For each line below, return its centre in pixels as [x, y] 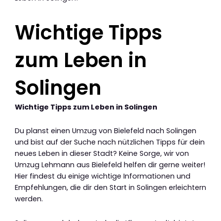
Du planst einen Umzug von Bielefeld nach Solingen [106, 131]
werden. [29, 199]
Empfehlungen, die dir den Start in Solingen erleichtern [110, 188]
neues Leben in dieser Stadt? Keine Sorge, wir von [102, 154]
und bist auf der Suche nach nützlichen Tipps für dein [110, 142]
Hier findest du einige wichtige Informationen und [103, 176]
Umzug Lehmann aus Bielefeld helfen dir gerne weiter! [110, 165]
